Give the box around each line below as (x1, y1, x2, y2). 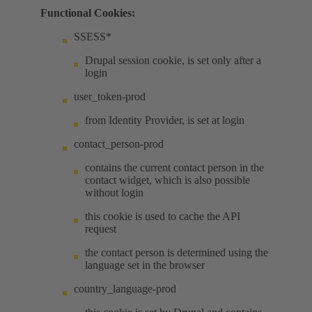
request (85, 223, 116, 235)
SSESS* (74, 31, 111, 43)
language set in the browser (85, 259, 205, 272)
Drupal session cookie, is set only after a (85, 54, 261, 67)
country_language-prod (74, 283, 176, 295)
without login (85, 187, 143, 199)
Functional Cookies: (40, 7, 135, 19)
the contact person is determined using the (85, 247, 268, 259)
